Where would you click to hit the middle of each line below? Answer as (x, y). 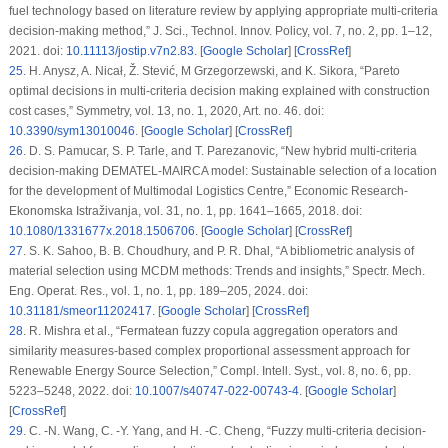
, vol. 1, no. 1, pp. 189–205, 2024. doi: (206, 291)
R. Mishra (54, 331)
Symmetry (102, 111)
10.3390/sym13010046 (71, 131)
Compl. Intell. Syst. (269, 371)
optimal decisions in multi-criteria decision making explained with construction (219, 91)
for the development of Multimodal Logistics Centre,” (151, 191)
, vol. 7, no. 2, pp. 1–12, (369, 31)
